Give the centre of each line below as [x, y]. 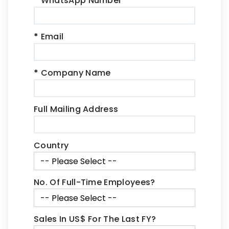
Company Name [75, 73]
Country [51, 145]
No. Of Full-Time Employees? [95, 182]
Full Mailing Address [76, 109]
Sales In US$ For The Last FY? [95, 219]
